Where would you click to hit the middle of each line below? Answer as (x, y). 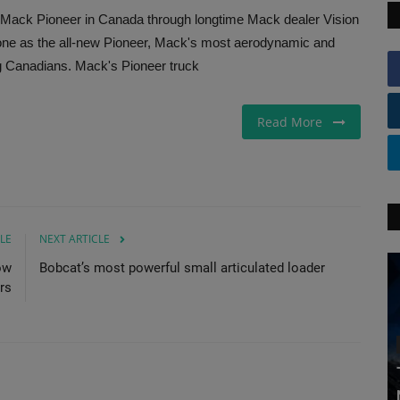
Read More (295, 121)
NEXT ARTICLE (75, 238)
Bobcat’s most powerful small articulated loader (182, 267)
